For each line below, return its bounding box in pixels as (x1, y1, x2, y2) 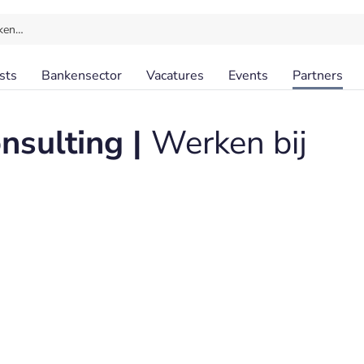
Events (228, 67, 268, 84)
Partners (292, 67, 343, 84)
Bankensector (41, 67, 122, 84)
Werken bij (151, 121, 307, 165)
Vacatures (146, 67, 204, 84)
